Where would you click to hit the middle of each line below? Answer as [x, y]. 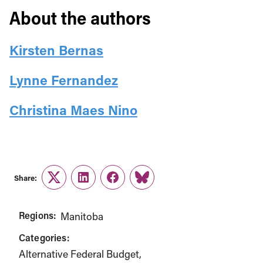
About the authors [80, 18]
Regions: [38, 215]
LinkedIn [102, 184]
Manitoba [82, 216]
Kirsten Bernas [56, 50]
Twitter [69, 184]
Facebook [134, 184]
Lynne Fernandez [64, 80]
